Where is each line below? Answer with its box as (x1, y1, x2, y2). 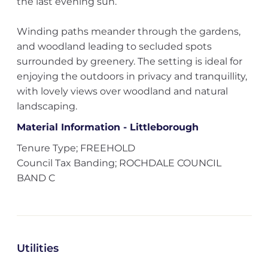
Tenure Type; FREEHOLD (16, 142, 135, 154)
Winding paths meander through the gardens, (16, 26, 240, 37)
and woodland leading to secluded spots (16, 41, 212, 52)
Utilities (16, 242, 59, 255)
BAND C (16, 172, 55, 184)
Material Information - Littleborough (16, 121, 199, 133)
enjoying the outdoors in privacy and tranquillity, (16, 71, 247, 82)
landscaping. (16, 100, 77, 112)
